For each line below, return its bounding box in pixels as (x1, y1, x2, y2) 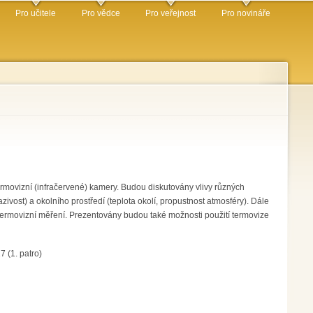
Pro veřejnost (145, 8, 196, 19)
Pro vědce (81, 8, 120, 19)
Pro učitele (15, 8, 57, 19)
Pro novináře (221, 8, 270, 19)
